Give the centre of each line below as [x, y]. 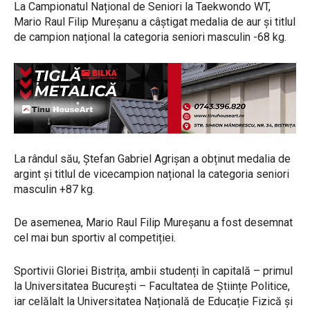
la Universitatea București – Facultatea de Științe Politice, [152, 286]
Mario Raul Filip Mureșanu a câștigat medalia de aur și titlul [155, 21]
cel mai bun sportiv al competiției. [95, 237]
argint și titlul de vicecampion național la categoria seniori [152, 174]
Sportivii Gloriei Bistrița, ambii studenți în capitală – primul [153, 271]
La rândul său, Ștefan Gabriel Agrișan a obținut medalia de [152, 158]
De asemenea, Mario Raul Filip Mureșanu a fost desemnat [153, 222]
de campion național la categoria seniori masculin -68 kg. [150, 37]
